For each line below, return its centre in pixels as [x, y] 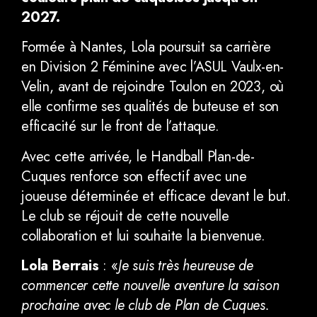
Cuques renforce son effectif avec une [134, 176]
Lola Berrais [60, 266]
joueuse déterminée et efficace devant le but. [156, 196]
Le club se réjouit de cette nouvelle [125, 216]
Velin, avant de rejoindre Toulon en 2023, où [153, 87]
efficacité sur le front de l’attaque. [120, 127]
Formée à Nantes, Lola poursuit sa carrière [146, 47]
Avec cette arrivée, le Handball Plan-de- [138, 156]
